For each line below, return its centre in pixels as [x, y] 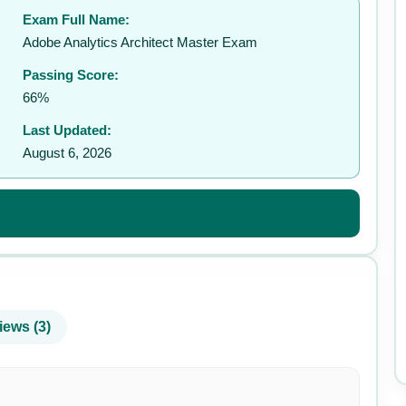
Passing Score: [71, 75]
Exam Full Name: [77, 19]
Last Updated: [68, 130]
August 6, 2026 [68, 153]
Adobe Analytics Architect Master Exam [140, 42]
